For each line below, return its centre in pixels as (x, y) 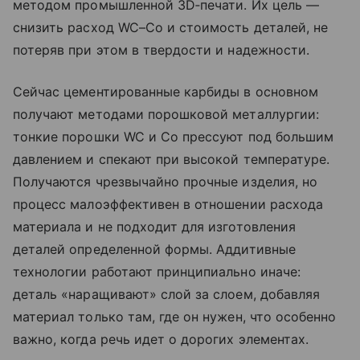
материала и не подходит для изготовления (154, 226)
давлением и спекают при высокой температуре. (172, 159)
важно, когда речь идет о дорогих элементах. (161, 339)
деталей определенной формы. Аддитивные (154, 249)
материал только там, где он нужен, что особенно (175, 316)
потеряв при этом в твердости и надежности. (162, 49)
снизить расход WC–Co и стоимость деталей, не (171, 27)
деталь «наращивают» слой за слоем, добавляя (167, 294)
